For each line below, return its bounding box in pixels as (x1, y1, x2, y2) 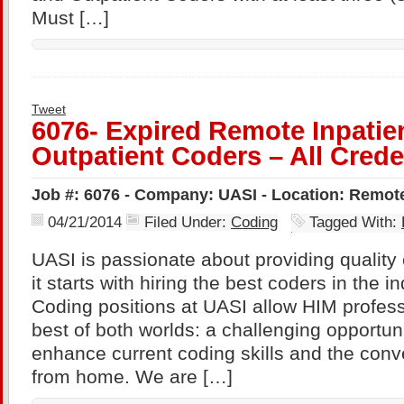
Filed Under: (144, 214, 231, 231)
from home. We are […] (32, 366, 233, 388)
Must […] (32, 7, 109, 29)
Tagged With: (309, 214, 401, 231)
